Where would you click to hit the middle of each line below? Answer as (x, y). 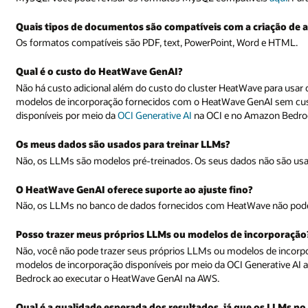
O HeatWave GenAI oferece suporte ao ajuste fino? (134, 189)
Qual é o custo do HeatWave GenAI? (99, 71)
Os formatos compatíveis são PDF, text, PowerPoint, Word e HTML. (157, 43)
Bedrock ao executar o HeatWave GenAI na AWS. (118, 278)
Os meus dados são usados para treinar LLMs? (123, 144)
